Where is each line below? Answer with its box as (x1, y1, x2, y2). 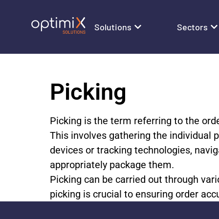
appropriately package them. (50, 159, 174, 171)
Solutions (94, 21, 132, 32)
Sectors (177, 21, 208, 32)
